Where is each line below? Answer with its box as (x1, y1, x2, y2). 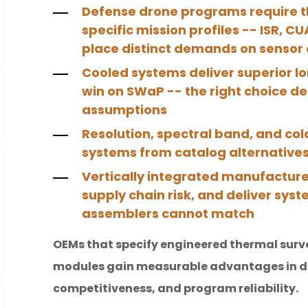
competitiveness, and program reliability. (52, 280, 298, 297)
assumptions (81, 101, 167, 119)
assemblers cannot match (81, 205, 254, 223)
